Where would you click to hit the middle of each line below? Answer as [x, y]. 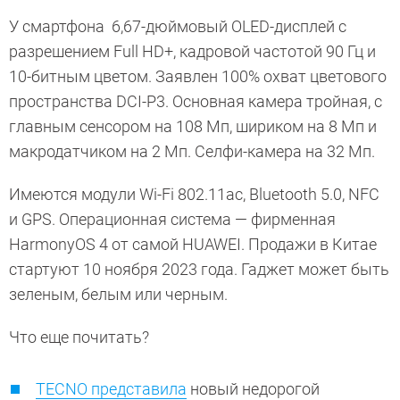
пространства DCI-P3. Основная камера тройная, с [196, 102]
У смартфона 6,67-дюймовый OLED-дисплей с [178, 27]
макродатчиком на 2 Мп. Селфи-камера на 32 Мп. [194, 152]
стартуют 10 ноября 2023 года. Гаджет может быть [199, 270]
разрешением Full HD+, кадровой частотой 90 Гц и [192, 52]
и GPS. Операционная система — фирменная [172, 220]
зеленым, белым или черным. [120, 295]
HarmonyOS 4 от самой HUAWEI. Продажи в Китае [193, 245]
